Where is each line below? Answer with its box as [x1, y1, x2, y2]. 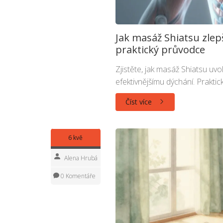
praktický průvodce [115, 42, 205, 56]
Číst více [125, 97, 154, 107]
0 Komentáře [59, 171, 96, 180]
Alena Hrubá [64, 153, 98, 162]
